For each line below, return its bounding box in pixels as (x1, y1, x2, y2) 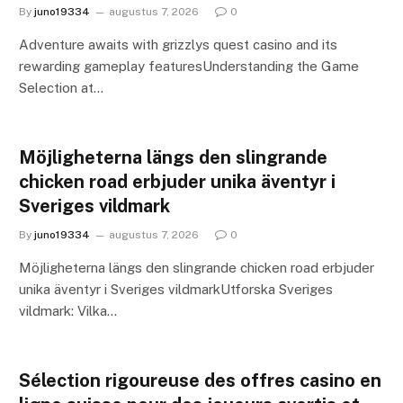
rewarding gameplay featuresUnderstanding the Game (19, 58, 359, 75)
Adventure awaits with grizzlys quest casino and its (19, 37, 337, 53)
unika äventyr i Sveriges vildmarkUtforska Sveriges (19, 282, 333, 298)
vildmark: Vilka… (19, 303, 117, 319)
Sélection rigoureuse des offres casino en (19, 370, 381, 392)
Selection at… (19, 80, 103, 96)
